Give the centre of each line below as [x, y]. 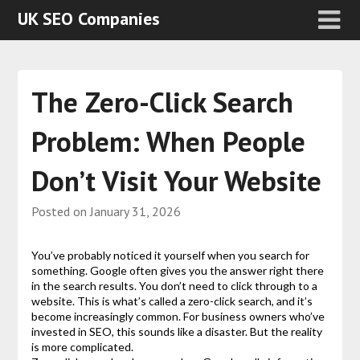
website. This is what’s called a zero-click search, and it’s [172, 301]
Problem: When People [168, 142]
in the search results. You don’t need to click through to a [174, 286]
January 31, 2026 [135, 212]
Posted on [60, 212]
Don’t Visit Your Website [176, 181]
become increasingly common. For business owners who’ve [178, 317]
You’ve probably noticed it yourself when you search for [170, 256]
